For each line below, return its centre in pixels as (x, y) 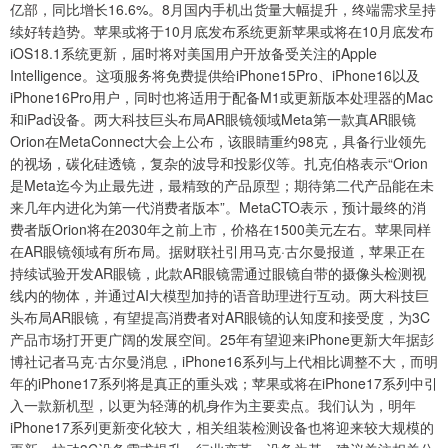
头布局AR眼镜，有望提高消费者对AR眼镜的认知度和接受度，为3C (220, 317)
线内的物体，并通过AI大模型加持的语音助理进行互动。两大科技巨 (219, 295)
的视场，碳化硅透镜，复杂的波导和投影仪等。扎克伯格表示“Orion (219, 163)
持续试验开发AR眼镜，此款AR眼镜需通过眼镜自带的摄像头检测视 (218, 273)
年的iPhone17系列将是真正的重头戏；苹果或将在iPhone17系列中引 (224, 383)
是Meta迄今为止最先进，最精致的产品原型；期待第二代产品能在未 (222, 185)
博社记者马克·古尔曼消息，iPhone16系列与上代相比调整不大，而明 (224, 361)
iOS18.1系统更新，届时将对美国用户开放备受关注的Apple (193, 53)
